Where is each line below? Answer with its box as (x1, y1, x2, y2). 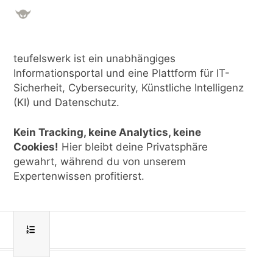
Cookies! (13, 141, 58, 154)
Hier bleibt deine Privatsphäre (58, 141, 208, 154)
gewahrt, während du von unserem (13, 155, 186, 168)
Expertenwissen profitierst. (13, 170, 144, 183)
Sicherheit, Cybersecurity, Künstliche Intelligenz (13, 82, 244, 94)
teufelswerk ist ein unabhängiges (13, 52, 175, 65)
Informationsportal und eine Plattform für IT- (13, 67, 230, 80)
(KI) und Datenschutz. (13, 96, 119, 109)
